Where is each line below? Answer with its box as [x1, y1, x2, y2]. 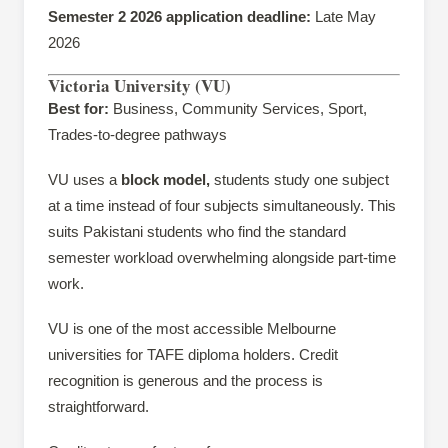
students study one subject [210, 171, 389, 189]
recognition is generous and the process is [48, 371, 323, 389]
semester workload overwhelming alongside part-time [48, 249, 396, 267]
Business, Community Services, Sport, [109, 100, 367, 118]
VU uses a [48, 171, 121, 189]
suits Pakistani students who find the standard [48, 223, 346, 241]
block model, [121, 171, 210, 189]
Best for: [48, 100, 109, 118]
